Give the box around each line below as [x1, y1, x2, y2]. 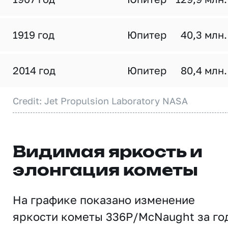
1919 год [13, 28, 54, 41]
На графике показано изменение [13, 193, 195, 207]
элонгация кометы [13, 163, 198, 179]
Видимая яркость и [13, 145, 203, 160]
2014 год [13, 64, 55, 76]
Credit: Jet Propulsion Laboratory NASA [13, 95, 188, 106]
